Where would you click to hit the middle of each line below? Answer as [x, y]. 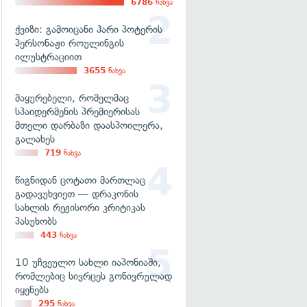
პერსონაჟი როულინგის [70, 43]
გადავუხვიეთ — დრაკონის [77, 194]
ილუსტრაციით [48, 57]
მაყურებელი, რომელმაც [72, 98]
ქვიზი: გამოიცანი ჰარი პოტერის [89, 29]
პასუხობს [36, 221]
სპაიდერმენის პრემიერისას [77, 112]
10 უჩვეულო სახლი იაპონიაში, [88, 262]
